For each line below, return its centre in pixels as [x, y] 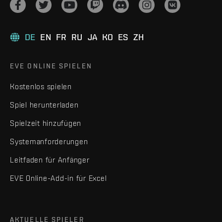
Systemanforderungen [49, 141]
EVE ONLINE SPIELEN [51, 66]
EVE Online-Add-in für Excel [58, 178]
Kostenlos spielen [41, 86]
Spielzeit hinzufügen [46, 123]
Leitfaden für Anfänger [50, 160]
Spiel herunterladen [44, 105]
